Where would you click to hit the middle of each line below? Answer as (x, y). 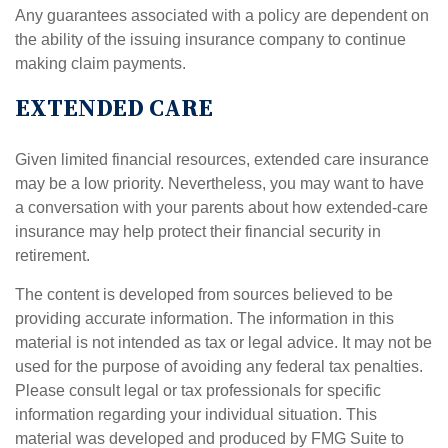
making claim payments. (100, 63)
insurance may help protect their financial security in (198, 231)
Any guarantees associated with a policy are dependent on (222, 15)
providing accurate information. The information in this (204, 318)
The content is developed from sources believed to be (204, 294)
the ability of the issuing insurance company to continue (210, 39)
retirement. (52, 255)
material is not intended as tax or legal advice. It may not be (223, 342)
